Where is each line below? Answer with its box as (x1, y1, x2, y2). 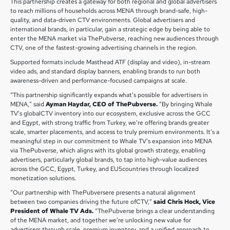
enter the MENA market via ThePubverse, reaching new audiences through (10, 34, 219, 43)
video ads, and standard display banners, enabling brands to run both (10, 67, 200, 75)
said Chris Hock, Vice (154, 198, 215, 206)
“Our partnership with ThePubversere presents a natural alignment (10, 188, 196, 197)
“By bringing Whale (158, 100, 213, 108)
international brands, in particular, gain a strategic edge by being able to (10, 25, 210, 33)
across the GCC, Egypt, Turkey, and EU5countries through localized (10, 165, 199, 173)
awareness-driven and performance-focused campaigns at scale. (10, 76, 187, 85)
